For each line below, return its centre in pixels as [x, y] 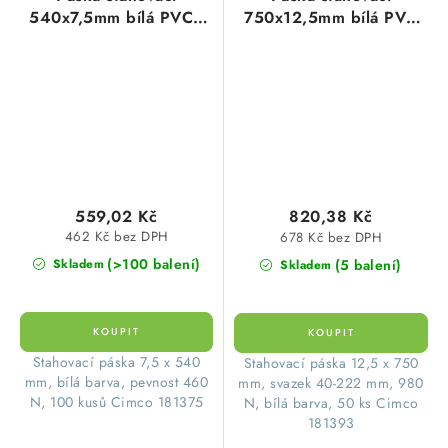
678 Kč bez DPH [331, 237]
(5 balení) [368, 265]
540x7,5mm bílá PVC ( [116, 18]
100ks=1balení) [116, 40]
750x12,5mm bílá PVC [331, 18]
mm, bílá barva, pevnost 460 [116, 382]
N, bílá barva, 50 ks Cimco [331, 403]
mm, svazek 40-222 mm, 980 [331, 383]
